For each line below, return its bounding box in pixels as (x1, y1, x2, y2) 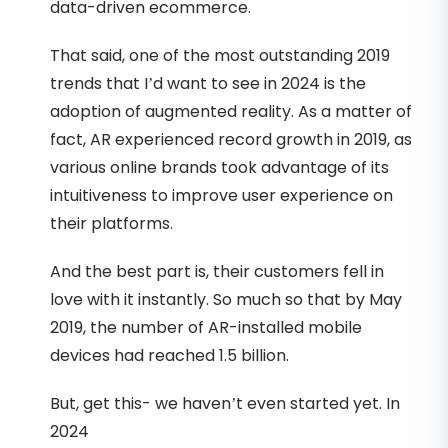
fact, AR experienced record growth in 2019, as (50, 127, 412, 151)
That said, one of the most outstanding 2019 (50, 43, 390, 67)
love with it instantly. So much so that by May (50, 287, 402, 311)
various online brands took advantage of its (50, 155, 389, 179)
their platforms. (50, 211, 173, 235)
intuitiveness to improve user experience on (50, 183, 393, 207)
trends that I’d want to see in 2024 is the (50, 71, 366, 95)
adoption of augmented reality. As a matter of (50, 99, 412, 123)
